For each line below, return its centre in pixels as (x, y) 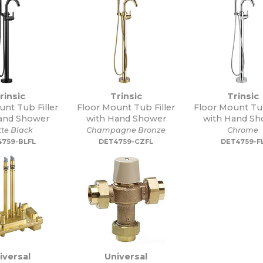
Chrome (243, 130)
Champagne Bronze (126, 130)
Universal (126, 257)
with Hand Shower (126, 119)
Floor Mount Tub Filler (126, 107)
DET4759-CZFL (126, 141)
